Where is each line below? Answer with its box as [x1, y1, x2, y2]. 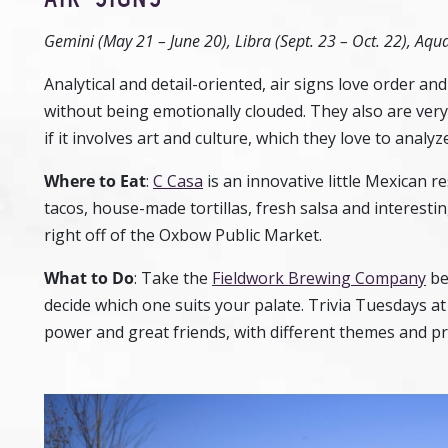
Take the [137, 266, 212, 289]
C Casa [153, 169, 203, 192]
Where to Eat [44, 169, 146, 192]
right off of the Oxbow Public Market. [44, 223, 322, 246]
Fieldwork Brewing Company [212, 266, 426, 289]
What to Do [44, 266, 134, 289]
